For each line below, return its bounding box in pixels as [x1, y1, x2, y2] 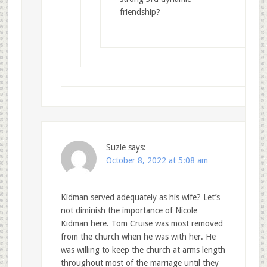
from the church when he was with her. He [60, 232, 216, 242]
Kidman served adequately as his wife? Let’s [60, 193, 220, 203]
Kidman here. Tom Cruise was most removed [60, 219, 223, 229]
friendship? [119, 7, 160, 17]
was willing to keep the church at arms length [60, 245, 225, 255]
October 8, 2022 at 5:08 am [105, 156, 208, 166]
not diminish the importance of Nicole [60, 206, 197, 216]
